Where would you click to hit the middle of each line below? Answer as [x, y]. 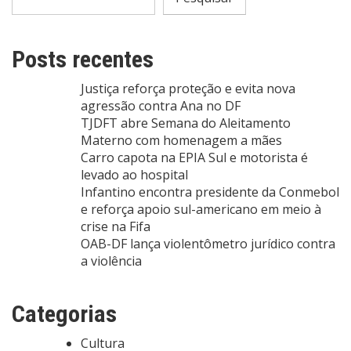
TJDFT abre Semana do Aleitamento [186, 123]
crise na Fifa [116, 227]
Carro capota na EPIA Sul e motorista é [194, 158]
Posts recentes [83, 60]
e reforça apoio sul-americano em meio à [201, 210]
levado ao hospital [134, 175]
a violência [111, 261]
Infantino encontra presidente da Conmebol [210, 192]
